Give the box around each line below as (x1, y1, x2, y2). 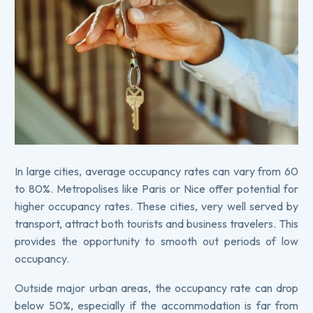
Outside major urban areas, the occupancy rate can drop (15, 281, 298, 296)
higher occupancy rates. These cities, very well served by (15, 198, 298, 213)
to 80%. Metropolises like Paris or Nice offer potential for (15, 181, 298, 196)
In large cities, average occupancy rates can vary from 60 (15, 163, 298, 178)
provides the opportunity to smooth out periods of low (15, 233, 298, 248)
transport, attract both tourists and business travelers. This (15, 216, 298, 231)
